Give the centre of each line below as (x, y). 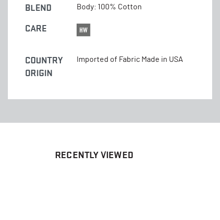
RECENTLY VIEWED (94, 155)
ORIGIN (39, 73)
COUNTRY (44, 60)
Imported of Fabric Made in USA (130, 59)
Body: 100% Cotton (109, 7)
